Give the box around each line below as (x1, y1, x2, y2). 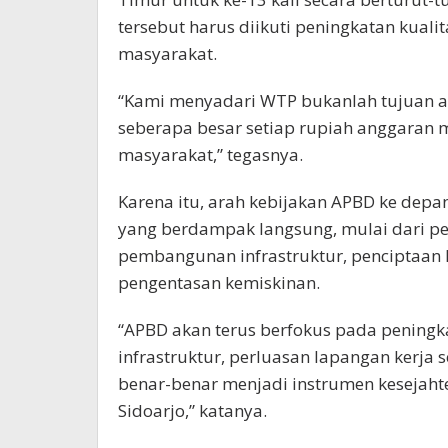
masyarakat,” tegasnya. (118, 142, 303, 166)
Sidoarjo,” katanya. (118, 398, 267, 422)
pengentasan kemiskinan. (118, 270, 320, 294)
